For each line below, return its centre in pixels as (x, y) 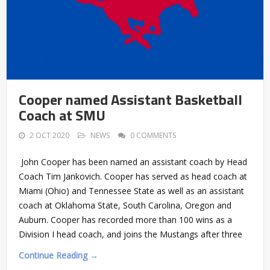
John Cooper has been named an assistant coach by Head (133, 162)
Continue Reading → (58, 255)
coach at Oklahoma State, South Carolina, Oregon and (125, 205)
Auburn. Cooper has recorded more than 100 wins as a (125, 219)
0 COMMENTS (153, 135)
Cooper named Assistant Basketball (130, 99)
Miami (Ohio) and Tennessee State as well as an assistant (131, 190)
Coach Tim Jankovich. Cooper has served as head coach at (133, 176)
